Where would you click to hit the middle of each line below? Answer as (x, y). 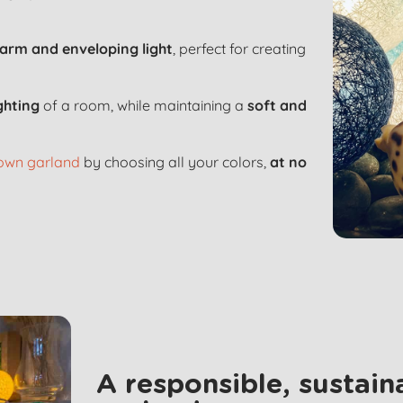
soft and (277, 106)
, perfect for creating (239, 49)
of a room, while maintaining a (143, 106)
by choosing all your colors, (175, 162)
